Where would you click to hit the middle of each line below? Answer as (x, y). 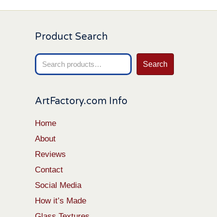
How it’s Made (61, 201)
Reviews (50, 154)
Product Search (71, 37)
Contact (49, 170)
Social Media (58, 185)
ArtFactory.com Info (81, 101)
